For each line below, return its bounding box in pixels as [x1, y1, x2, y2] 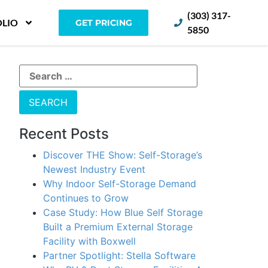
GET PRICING [75, 17, 132, 28]
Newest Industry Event [43, 163, 148, 175]
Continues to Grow [43, 192, 132, 204]
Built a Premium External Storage [43, 221, 193, 233]
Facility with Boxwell [43, 235, 139, 247]
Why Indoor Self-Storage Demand [43, 178, 196, 190]
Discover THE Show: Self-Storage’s [43, 149, 202, 161]
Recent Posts [19, 125, 109, 142]
